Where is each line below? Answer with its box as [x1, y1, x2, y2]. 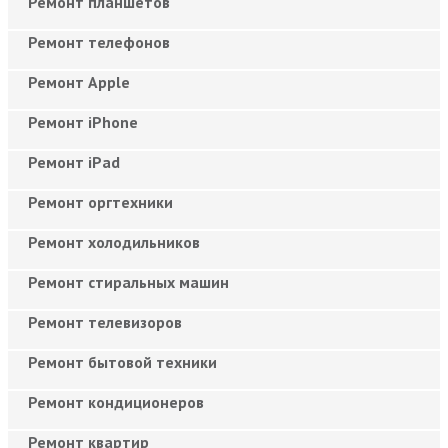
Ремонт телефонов [28, 31, 170, 52]
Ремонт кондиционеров [28, 391, 204, 412]
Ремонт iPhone [28, 111, 138, 132]
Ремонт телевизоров [28, 311, 182, 332]
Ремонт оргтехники [28, 191, 173, 212]
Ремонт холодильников [28, 231, 200, 252]
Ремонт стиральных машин [28, 271, 229, 292]
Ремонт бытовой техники [28, 351, 217, 372]
